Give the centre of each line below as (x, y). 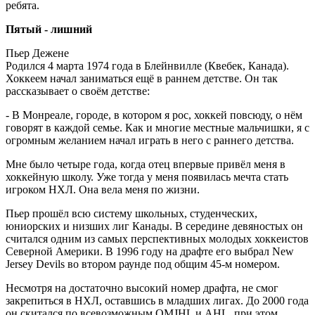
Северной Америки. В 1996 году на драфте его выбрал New (150, 251)
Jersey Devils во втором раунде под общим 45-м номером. (143, 264)
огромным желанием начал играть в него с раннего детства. (150, 140)
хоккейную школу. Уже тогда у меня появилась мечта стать (147, 176)
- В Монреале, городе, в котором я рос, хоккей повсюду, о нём (154, 115)
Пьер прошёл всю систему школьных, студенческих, (131, 213)
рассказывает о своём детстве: (78, 91)
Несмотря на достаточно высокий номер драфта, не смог (142, 288)
